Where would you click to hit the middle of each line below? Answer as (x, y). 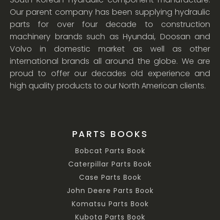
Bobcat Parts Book (110, 151)
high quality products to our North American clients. (108, 86)
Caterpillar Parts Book (110, 164)
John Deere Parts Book (110, 191)
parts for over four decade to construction (110, 25)
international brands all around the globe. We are (110, 61)
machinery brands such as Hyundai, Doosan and (110, 37)
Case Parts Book (110, 178)
